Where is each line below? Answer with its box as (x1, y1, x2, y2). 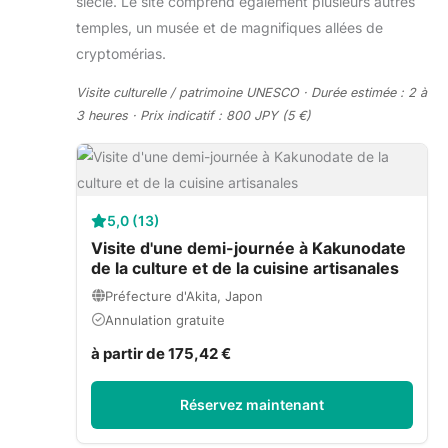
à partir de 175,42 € (91, 343, 231, 363)
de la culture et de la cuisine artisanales (91, 257, 399, 278)
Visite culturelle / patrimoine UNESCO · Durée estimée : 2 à (76, 84, 427, 100)
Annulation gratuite (105, 311, 225, 328)
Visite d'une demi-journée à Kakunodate (91, 237, 406, 258)
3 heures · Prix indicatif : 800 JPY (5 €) (76, 107, 311, 123)
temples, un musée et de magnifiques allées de (76, 18, 383, 36)
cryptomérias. (76, 44, 166, 62)
